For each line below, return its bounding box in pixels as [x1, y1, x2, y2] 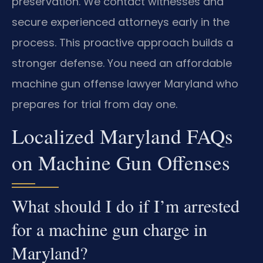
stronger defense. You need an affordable [12, 55, 232, 70]
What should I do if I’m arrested [12, 194, 240, 218]
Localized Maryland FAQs [12, 122, 233, 150]
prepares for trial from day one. [12, 96, 177, 112]
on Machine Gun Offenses [12, 149, 230, 177]
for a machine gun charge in [12, 217, 207, 241]
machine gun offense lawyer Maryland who [12, 76, 238, 91]
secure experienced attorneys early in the [12, 14, 230, 29]
